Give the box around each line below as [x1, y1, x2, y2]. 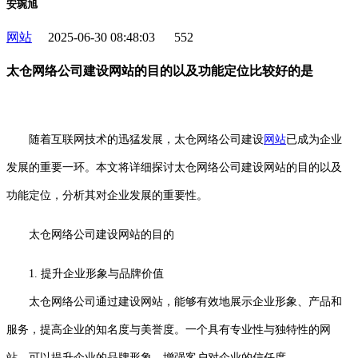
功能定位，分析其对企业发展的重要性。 [6, 189, 208, 201]
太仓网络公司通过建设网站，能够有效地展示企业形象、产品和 [6, 295, 342, 308]
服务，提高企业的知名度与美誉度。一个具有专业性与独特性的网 [6, 323, 331, 336]
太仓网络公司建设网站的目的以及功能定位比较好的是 [6, 64, 313, 78]
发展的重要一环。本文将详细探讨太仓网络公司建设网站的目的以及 [6, 161, 342, 173]
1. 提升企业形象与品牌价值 [29, 267, 164, 280]
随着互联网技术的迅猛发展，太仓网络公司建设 [6, 133, 264, 145]
